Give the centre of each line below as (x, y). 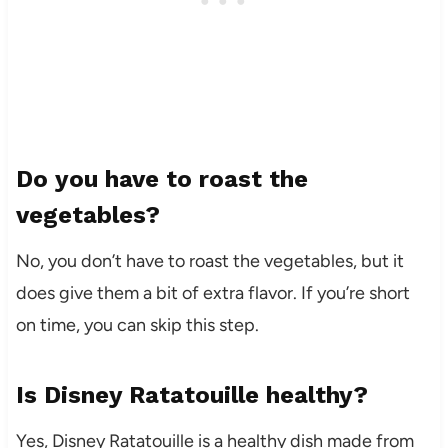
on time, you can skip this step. (137, 324)
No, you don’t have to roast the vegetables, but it (209, 260)
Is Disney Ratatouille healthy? (191, 394)
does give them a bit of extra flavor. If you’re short (212, 292)
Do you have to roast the (161, 178)
